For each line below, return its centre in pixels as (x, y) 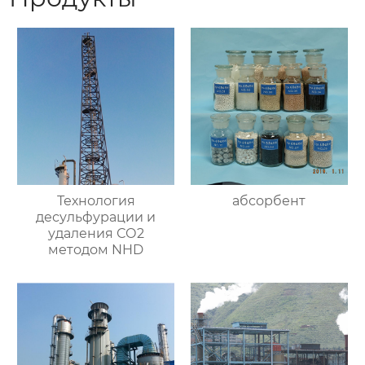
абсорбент (269, 201)
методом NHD (96, 250)
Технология (96, 201)
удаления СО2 (96, 234)
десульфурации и (96, 218)
